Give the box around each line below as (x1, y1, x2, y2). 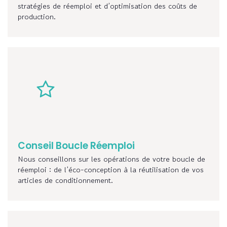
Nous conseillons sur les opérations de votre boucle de (18, 154, 205, 165)
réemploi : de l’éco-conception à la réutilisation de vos (18, 164, 204, 175)
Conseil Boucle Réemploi (18, 139, 135, 153)
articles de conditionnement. (18, 175, 113, 186)
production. (18, 11, 56, 22)
